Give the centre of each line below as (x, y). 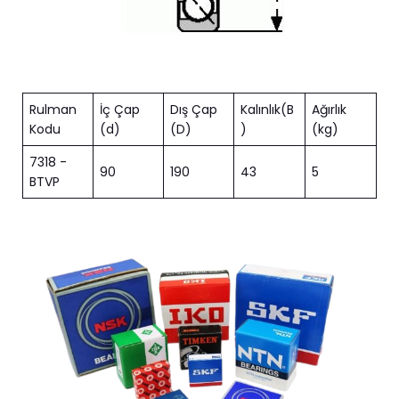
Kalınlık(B (267, 110)
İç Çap (120, 110)
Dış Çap (194, 110)
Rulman (53, 110)
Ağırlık (329, 110)
